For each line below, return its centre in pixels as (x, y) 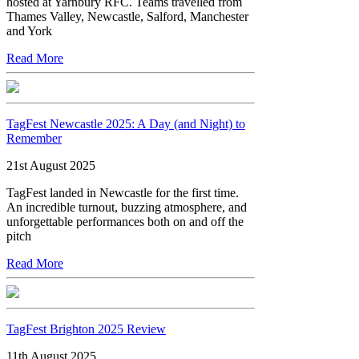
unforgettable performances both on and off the (125, 221)
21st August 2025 (51, 165)
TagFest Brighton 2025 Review (86, 329)
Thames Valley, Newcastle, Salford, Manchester (127, 16)
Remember (34, 138)
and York (29, 30)
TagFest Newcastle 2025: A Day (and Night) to (126, 123)
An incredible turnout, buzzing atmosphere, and (127, 207)
